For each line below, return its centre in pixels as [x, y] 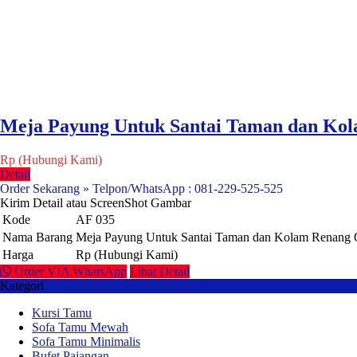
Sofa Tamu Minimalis [86, 341]
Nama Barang [37, 237]
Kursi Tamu [62, 312]
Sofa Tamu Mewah [80, 327]
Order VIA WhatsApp [69, 271]
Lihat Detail [160, 271]
